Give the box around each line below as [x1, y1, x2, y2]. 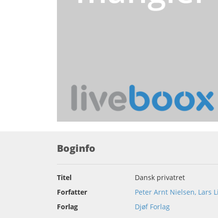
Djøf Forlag [135, 202, 170, 212]
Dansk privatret [135, 173, 185, 182]
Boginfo [57, 142, 95, 155]
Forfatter [57, 187, 87, 197]
